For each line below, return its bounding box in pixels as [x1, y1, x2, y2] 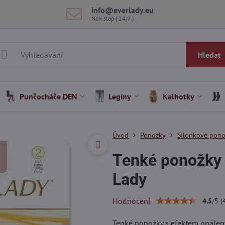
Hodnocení [112, 196, 150, 206]
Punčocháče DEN [20, 91, 78, 101]
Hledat [197, 50, 221, 60]
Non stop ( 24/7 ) [91, 14, 134, 22]
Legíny [108, 91, 132, 101]
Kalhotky [162, 91, 194, 101]
